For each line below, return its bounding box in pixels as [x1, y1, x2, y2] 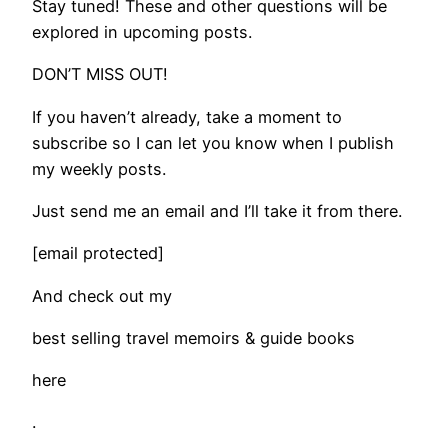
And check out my [32, 285, 172, 306]
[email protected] [32, 243, 164, 264]
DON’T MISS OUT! [32, 64, 168, 85]
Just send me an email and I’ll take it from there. [32, 200, 402, 221]
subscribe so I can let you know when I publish [32, 132, 394, 153]
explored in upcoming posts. [32, 22, 252, 43]
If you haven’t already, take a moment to [32, 106, 342, 127]
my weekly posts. [32, 158, 166, 179]
